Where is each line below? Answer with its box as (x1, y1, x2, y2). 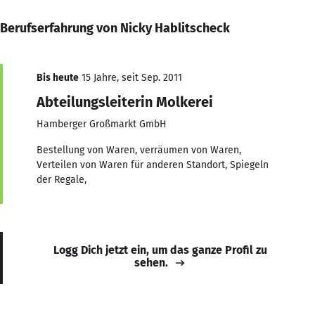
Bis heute (37, 71, 79, 84)
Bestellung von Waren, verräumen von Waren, (37, 143, 241, 156)
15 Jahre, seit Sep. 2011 (79, 71, 182, 84)
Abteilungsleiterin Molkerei (37, 93, 213, 110)
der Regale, (37, 173, 86, 186)
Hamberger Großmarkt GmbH (37, 117, 167, 130)
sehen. (134, 255, 168, 269)
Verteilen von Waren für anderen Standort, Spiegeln (37, 158, 269, 171)
